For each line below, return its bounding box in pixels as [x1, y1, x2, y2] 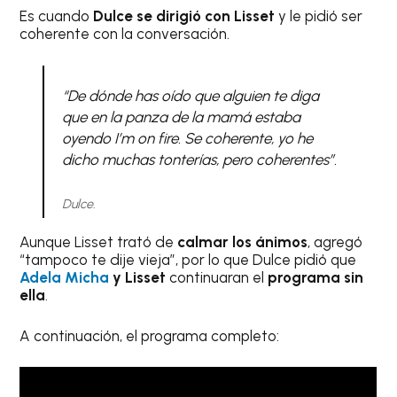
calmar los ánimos [177, 233, 308, 252]
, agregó [307, 233, 363, 252]
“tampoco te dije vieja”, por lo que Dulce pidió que [19, 251, 357, 269]
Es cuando [19, 7, 94, 26]
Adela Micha [19, 269, 110, 287]
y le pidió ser [275, 7, 363, 26]
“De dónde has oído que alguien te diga [61, 86, 319, 105]
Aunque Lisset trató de [19, 233, 178, 252]
